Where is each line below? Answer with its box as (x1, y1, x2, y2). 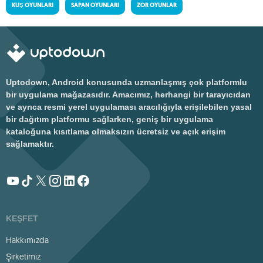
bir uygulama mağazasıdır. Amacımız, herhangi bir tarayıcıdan (6, 90, 251, 99)
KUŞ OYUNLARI (12, 1, 53, 9)
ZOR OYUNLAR (137, 1, 177, 9)
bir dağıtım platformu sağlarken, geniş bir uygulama (6, 114, 213, 124)
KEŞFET (6, 214, 38, 223)
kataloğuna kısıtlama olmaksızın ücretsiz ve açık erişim (6, 127, 225, 136)
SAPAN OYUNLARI (71, 1, 119, 9)
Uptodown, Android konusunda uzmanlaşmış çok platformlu (6, 77, 247, 87)
